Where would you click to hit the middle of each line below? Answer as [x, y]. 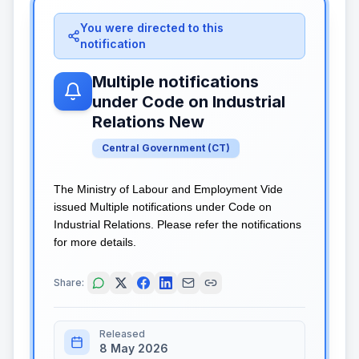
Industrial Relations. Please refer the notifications [177, 224]
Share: [69, 282]
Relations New [148, 121]
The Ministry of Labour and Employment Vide [168, 189]
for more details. [95, 242]
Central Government [153, 147]
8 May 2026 [134, 348]
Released [122, 334]
